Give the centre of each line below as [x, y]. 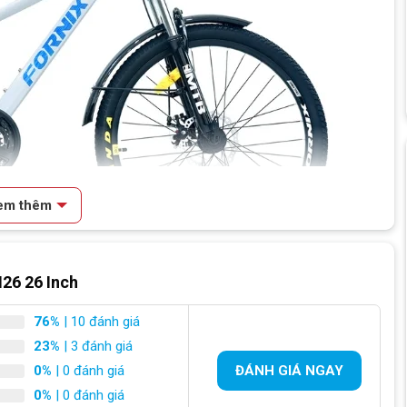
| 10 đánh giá [100, 321]
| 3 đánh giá [96, 346]
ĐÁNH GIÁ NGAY [289, 371]
